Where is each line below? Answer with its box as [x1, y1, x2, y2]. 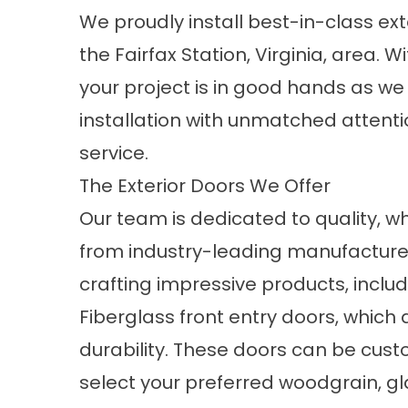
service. [79, 140, 148, 166]
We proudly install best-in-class [79, 9, 378, 35]
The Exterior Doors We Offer [79, 173, 331, 199]
